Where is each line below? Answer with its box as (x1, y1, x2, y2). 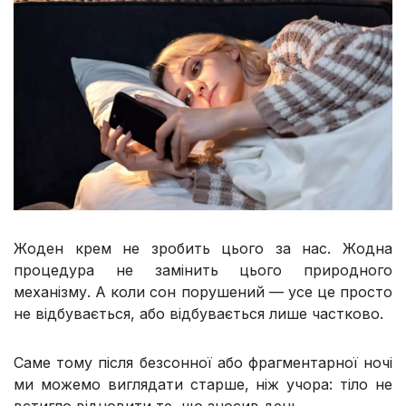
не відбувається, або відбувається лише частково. (14, 304, 383, 324)
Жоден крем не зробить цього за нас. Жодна (14, 239, 392, 258)
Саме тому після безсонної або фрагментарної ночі (14, 353, 392, 372)
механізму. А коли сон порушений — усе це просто (14, 283, 392, 302)
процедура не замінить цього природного (14, 261, 392, 280)
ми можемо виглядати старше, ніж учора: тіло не (14, 375, 392, 394)
